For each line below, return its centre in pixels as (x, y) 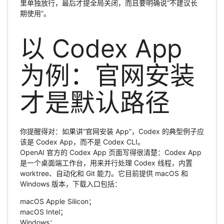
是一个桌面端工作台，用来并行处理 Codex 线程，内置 (106, 163)
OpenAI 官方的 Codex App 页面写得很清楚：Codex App (110, 152)
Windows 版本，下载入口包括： (70, 184)
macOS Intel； (43, 212)
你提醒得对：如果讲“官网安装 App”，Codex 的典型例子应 (112, 131)
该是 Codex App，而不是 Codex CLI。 (82, 142)
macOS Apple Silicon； (58, 201)
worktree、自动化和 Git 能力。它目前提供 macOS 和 (104, 173)
